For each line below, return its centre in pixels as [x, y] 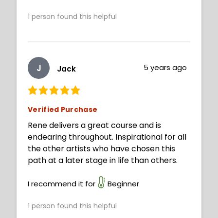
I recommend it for [62, 184]
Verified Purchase [63, 110]
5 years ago [165, 68]
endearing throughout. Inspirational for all [107, 137]
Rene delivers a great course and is [94, 126]
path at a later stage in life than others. [103, 161]
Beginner [123, 184]
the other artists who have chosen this [101, 149]
